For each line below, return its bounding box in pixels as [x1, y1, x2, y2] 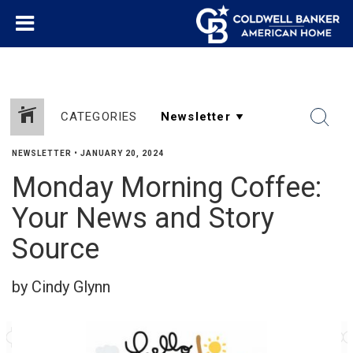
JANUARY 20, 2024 [80, 149, 164, 158]
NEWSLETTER [12, 149, 72, 158]
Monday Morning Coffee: [12, 171, 321, 204]
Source [12, 232, 99, 266]
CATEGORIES [60, 110, 138, 124]
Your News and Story [12, 202, 274, 235]
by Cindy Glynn [12, 277, 110, 296]
